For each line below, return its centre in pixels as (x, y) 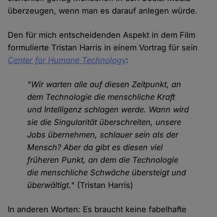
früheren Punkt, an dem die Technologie (103, 160)
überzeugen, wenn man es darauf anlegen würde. (103, 11)
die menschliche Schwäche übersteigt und (107, 173)
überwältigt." (51, 185)
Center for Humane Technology (67, 60)
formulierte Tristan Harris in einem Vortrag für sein (103, 48)
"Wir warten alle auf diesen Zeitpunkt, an (104, 85)
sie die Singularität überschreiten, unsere (104, 122)
